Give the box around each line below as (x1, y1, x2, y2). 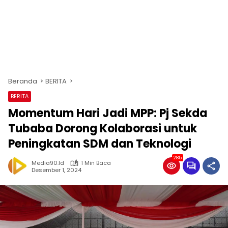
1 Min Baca (81, 159, 111, 167)
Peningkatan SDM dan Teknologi (8, 136, 191, 152)
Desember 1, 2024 (32, 165, 81, 174)
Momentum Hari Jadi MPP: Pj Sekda (8, 105, 207, 121)
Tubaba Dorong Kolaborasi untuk (8, 121, 197, 136)
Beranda (8, 76, 37, 86)
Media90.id (32, 159, 64, 167)
